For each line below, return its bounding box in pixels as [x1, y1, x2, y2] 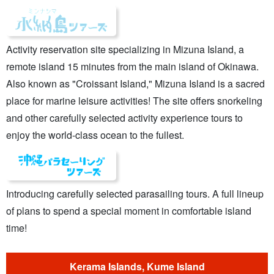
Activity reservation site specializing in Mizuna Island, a [6, 42, 244, 57]
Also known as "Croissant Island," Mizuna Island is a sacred [6, 76, 265, 91]
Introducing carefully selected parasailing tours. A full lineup [6, 187, 264, 201]
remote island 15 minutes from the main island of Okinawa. [6, 59, 259, 74]
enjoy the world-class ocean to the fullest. [6, 128, 184, 143]
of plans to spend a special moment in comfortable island [6, 204, 251, 218]
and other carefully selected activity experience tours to [6, 111, 243, 125]
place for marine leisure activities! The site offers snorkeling [6, 94, 262, 108]
